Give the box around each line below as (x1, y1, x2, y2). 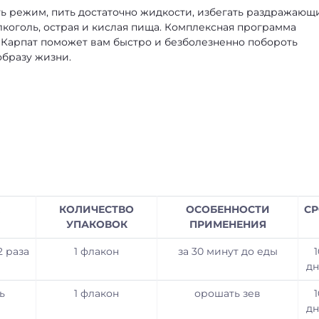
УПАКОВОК (66, 218, 127, 231)
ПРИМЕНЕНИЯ (189, 218, 266, 231)
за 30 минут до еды (177, 245, 278, 258)
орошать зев (194, 287, 261, 300)
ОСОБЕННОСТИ (185, 203, 270, 216)
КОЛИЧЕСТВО (59, 203, 134, 216)
